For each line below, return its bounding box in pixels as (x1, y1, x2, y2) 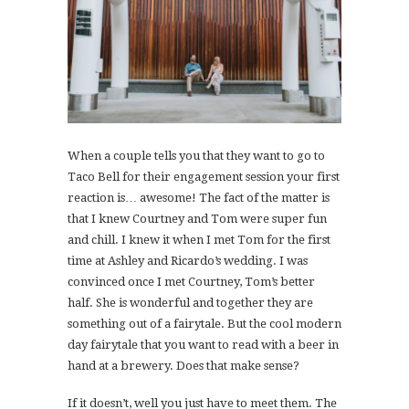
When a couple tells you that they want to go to (68, 149, 325, 163)
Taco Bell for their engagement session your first (68, 170, 340, 184)
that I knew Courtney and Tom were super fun (68, 212, 327, 226)
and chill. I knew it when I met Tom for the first (68, 233, 330, 247)
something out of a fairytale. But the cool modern (68, 317, 341, 331)
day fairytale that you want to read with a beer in (68, 338, 339, 352)
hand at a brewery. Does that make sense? (68, 359, 299, 373)
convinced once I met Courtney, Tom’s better (68, 275, 315, 289)
